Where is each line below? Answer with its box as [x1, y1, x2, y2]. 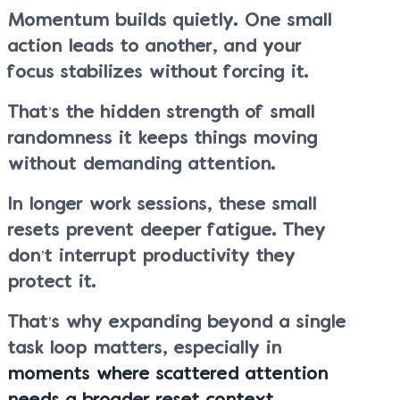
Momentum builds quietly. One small [8, 12, 332, 29]
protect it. [8, 274, 96, 290]
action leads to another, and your [8, 38, 302, 54]
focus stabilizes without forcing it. [8, 64, 309, 80]
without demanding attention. [8, 156, 276, 172]
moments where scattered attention [8, 366, 329, 382]
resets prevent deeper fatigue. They [8, 222, 326, 238]
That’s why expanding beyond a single [8, 314, 346, 330]
